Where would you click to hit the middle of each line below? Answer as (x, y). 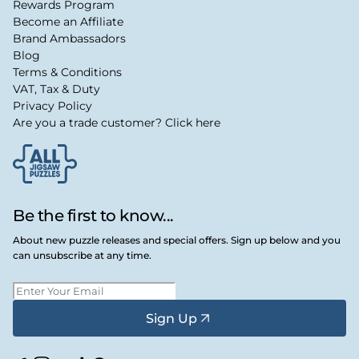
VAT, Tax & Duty (56, 89)
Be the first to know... (93, 216)
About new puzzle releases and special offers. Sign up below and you (177, 240)
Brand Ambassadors (69, 39)
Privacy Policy (52, 106)
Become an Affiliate (68, 22)
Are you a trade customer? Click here (117, 123)
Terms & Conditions (67, 73)
